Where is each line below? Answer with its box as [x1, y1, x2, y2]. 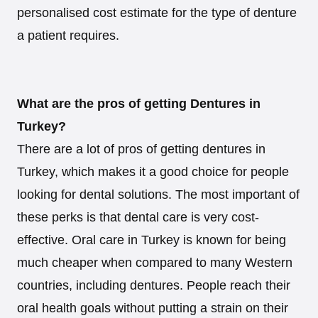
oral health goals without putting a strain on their [17, 300, 288, 315]
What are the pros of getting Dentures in [17, 96, 261, 111]
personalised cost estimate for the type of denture [17, 5, 297, 20]
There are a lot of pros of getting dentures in [17, 141, 265, 156]
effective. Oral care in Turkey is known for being [17, 232, 286, 247]
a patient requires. [17, 28, 119, 43]
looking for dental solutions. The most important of [17, 187, 300, 202]
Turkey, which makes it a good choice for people [17, 164, 289, 179]
